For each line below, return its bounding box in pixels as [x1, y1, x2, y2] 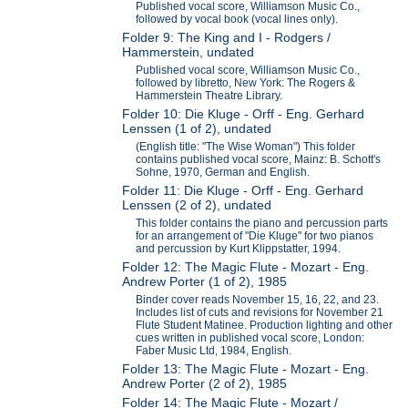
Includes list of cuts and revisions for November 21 [136, 306, 384, 320]
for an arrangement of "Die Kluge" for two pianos [136, 229, 374, 243]
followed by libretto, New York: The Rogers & [136, 76, 356, 90]
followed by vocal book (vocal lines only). [136, 13, 339, 26]
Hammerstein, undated [122, 45, 255, 60]
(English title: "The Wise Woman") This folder [136, 140, 356, 154]
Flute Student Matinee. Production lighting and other [136, 319, 393, 332]
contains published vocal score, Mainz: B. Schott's [136, 153, 382, 167]
